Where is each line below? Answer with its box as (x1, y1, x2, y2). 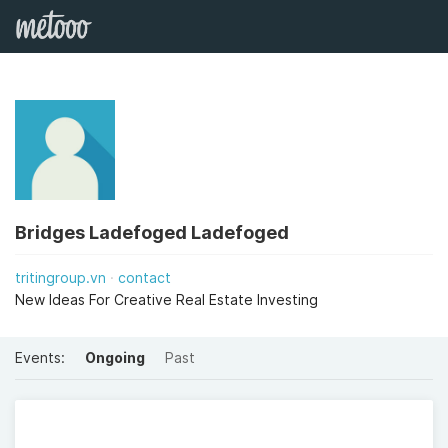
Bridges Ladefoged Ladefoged (15, 222, 289, 243)
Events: (15, 349, 65, 366)
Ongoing (85, 349, 145, 366)
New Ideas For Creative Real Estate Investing (15, 291, 318, 308)
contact (118, 269, 171, 286)
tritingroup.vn (15, 269, 106, 286)
